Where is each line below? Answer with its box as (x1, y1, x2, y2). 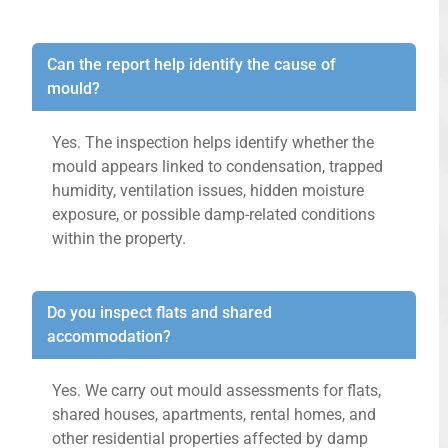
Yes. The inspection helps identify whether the (52, 133, 374, 153)
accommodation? (47, 327, 171, 347)
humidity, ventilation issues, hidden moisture (52, 181, 364, 201)
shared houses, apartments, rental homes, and (52, 405, 376, 425)
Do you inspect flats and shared (47, 303, 272, 323)
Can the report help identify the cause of (47, 55, 336, 75)
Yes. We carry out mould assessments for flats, (52, 381, 381, 401)
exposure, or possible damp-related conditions (52, 205, 375, 225)
